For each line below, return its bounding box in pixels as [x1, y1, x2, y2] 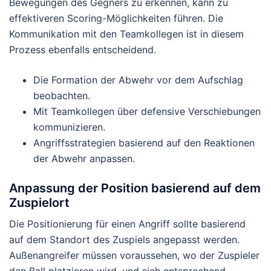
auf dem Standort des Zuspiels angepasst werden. [9, 233, 240, 246]
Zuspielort [9, 195, 70, 211]
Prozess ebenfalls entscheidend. [9, 44, 156, 56]
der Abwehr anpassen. [33, 152, 135, 165]
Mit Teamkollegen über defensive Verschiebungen [33, 105, 261, 118]
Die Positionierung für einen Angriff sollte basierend [9, 218, 246, 230]
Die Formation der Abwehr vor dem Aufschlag [33, 74, 243, 87]
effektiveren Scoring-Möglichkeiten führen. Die [9, 12, 223, 25]
